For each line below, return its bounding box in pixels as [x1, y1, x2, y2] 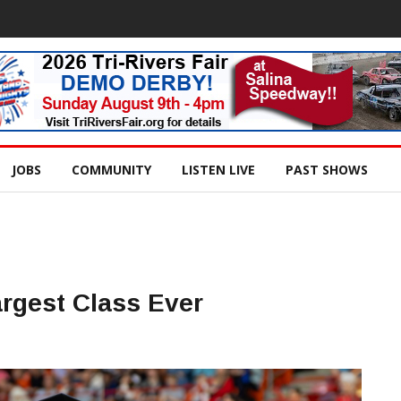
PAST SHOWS [286, 161, 368, 178]
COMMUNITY [72, 161, 151, 178]
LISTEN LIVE [182, 161, 255, 178]
